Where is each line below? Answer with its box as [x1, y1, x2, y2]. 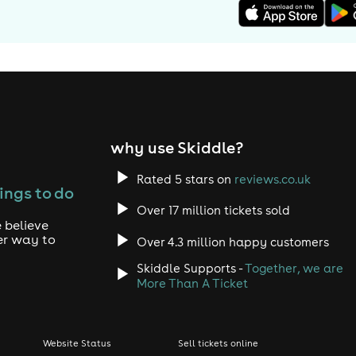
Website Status [43, 337, 112, 349]
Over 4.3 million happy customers [136, 234, 329, 250]
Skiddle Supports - [136, 260, 245, 276]
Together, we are [244, 260, 343, 276]
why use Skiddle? [110, 137, 244, 158]
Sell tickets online [177, 337, 258, 349]
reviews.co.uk [234, 171, 311, 187]
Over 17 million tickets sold [136, 203, 290, 219]
